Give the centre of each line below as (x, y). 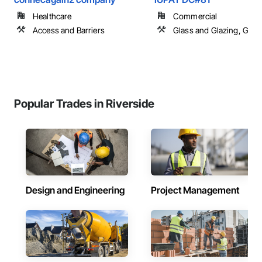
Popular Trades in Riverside (84, 104)
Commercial (195, 16)
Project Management (195, 190)
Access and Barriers (69, 30)
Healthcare (52, 16)
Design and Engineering (75, 190)
